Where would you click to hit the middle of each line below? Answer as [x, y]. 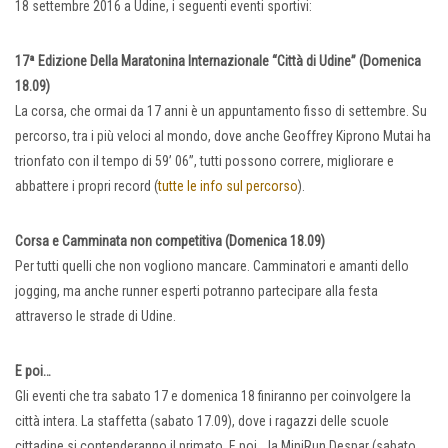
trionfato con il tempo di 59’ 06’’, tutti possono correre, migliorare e [204, 161]
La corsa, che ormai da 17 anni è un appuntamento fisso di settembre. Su [221, 111]
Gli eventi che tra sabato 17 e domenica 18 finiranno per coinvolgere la [213, 396]
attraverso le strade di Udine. [95, 316]
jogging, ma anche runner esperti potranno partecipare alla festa [196, 291]
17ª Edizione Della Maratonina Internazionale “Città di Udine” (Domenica [218, 61]
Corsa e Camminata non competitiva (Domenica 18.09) [170, 241]
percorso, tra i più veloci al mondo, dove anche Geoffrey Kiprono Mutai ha [223, 136]
